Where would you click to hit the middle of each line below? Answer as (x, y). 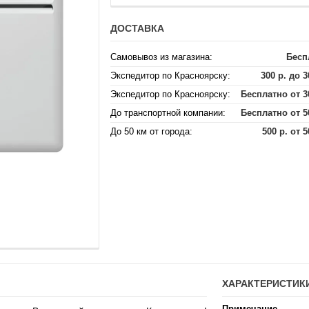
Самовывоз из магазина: (161, 57)
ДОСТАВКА (137, 28)
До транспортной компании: (168, 113)
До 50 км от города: (151, 131)
